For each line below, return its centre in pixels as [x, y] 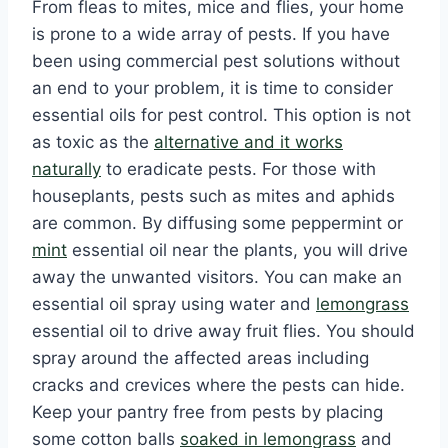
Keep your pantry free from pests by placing [207, 412]
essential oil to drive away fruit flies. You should [223, 331]
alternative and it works [248, 142]
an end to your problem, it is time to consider [212, 88]
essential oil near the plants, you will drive [237, 250]
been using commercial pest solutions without [216, 61]
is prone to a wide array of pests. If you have [211, 34]
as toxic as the [93, 142]
